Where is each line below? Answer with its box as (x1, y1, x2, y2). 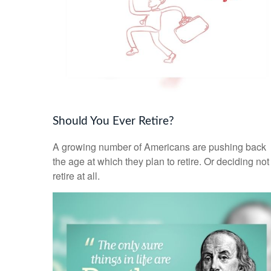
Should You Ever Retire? (53, 116, 174, 128)
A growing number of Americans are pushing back (53, 139, 266, 154)
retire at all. (53, 168, 100, 183)
